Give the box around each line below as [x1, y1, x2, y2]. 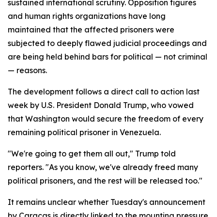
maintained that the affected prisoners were [8, 25, 174, 34]
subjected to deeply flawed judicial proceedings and [8, 38, 207, 48]
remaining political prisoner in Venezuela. [8, 127, 161, 137]
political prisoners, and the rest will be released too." [8, 176, 202, 186]
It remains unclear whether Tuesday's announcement [8, 197, 205, 207]
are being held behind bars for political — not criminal [8, 52, 207, 62]
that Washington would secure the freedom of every [8, 114, 203, 124]
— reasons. [8, 65, 47, 75]
